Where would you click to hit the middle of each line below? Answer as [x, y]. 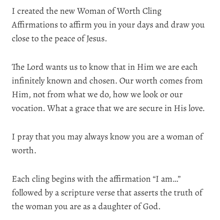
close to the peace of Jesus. [59, 38]
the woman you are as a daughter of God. [86, 206]
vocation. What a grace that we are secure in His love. [108, 108]
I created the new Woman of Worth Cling [87, 11]
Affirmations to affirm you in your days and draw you [108, 25]
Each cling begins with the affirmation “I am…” [96, 179]
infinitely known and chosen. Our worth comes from [107, 81]
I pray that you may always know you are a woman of [107, 137]
